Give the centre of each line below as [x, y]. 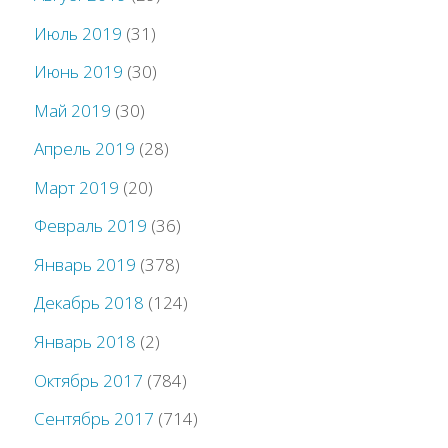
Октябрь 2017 [89, 380]
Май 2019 [73, 110]
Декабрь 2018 [89, 303]
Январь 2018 [85, 341]
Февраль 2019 [91, 226]
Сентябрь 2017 [94, 419]
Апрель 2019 [85, 149]
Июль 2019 [78, 33]
